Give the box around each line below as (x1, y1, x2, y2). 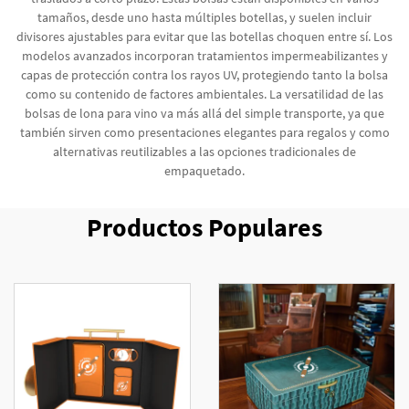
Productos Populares (87, 211, 322, 244)
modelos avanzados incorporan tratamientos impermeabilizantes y (21, 47, 388, 64)
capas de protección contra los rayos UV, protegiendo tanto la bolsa (21, 67, 388, 83)
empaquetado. (164, 163, 245, 179)
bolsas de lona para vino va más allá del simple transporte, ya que (25, 105, 384, 121)
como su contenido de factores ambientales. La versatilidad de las (26, 86, 383, 102)
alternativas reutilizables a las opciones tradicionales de (53, 143, 356, 160)
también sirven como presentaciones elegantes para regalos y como (19, 124, 390, 141)
